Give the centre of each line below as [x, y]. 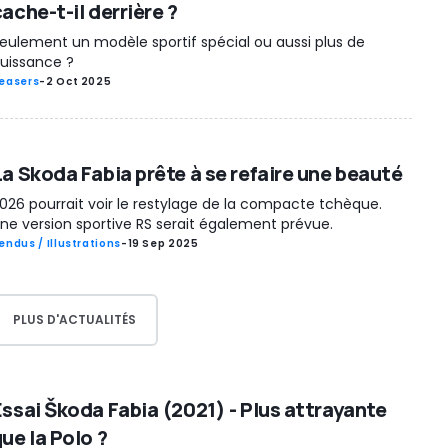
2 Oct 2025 [78, 82]
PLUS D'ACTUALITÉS [74, 319]
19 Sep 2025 [163, 244]
